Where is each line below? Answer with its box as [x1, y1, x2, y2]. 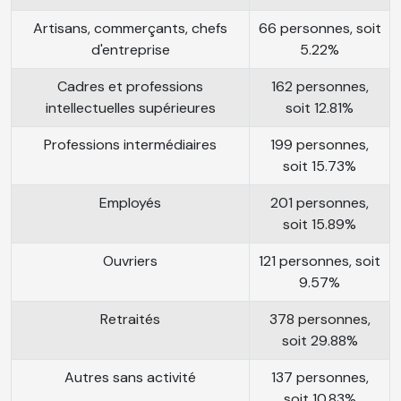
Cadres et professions [57, 76, 203, 96]
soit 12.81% [286, 98, 354, 117]
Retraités [100, 309, 160, 328]
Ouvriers [103, 251, 158, 270]
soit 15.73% [283, 156, 356, 175]
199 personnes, [270, 134, 369, 154]
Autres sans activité [64, 367, 196, 387]
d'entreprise [90, 39, 170, 59]
